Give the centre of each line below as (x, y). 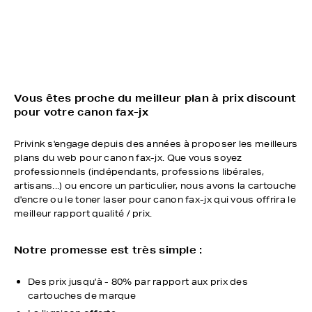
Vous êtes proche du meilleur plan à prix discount (155, 98)
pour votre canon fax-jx (81, 112)
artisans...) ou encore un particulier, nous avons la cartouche (155, 186)
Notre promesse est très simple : (108, 250)
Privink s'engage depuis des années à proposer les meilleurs (156, 144)
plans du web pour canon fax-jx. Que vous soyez (128, 158)
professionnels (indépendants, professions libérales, (139, 172)
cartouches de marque (82, 296)
